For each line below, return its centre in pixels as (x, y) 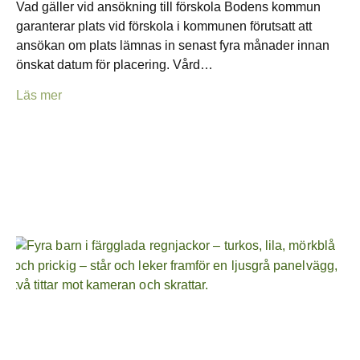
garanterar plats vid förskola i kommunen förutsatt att (164, 27)
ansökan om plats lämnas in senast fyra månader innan (173, 46)
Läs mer (39, 96)
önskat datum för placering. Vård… (115, 65)
